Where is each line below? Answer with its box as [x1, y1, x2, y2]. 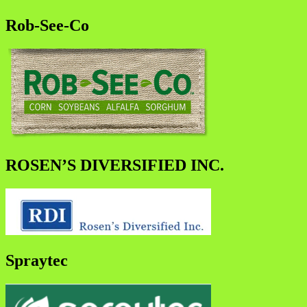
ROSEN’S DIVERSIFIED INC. [5, 156, 224, 174]
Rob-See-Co [5, 16, 89, 35]
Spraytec [5, 251, 68, 269]
